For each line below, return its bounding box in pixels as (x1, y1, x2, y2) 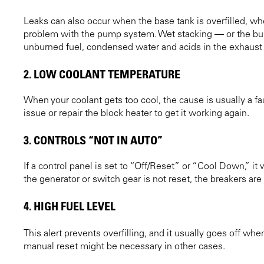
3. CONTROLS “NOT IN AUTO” (24, 133, 163, 147)
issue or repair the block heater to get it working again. (24, 108, 249, 118)
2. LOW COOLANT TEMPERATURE (24, 67, 180, 81)
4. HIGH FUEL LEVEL (24, 199, 115, 213)
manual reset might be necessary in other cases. (24, 242, 225, 252)
